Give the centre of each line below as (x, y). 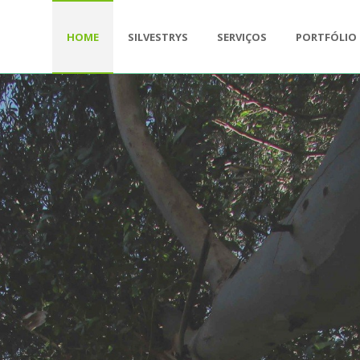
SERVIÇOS (242, 37)
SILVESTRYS (158, 37)
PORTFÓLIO (326, 37)
